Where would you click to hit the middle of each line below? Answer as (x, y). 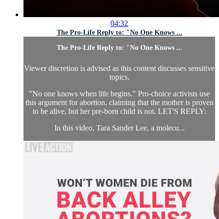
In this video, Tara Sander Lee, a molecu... (119, 128)
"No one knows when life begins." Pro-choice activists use (119, 94)
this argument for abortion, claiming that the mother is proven (119, 103)
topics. (119, 77)
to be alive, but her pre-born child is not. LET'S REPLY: (119, 111)
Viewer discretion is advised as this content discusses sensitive (119, 68)
